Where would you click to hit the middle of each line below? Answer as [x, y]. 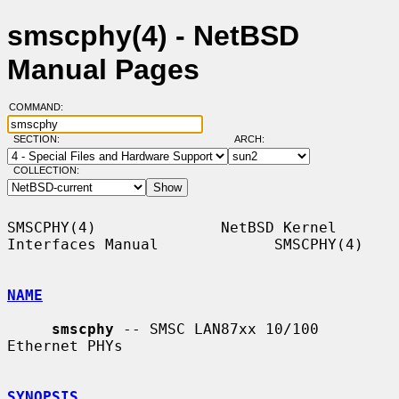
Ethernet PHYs [65, 346]
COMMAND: [41, 107]
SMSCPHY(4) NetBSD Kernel [172, 227]
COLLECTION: [46, 171]
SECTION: [40, 139]
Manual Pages [103, 70]
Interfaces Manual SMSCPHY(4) [185, 244]
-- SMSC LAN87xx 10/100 [216, 329]
